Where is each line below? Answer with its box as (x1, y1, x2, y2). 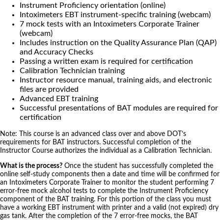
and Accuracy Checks (20, 48, 93, 56)
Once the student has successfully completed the (62, 163, 213, 170)
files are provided (20, 85, 79, 94)
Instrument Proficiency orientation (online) (20, 1, 165, 10)
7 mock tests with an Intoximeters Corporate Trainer (20, 20, 199, 28)
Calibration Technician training (20, 67, 125, 75)
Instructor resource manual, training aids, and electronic (20, 76, 212, 84)
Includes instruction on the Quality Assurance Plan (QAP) (20, 39, 217, 47)
